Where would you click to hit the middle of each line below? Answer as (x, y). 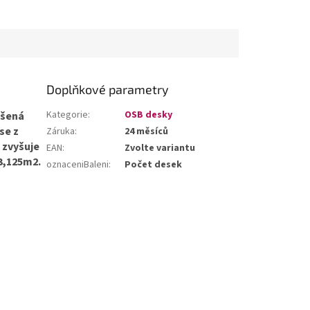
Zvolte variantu (160, 148)
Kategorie (67, 115)
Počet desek (154, 165)
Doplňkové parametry (108, 90)
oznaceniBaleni (78, 165)
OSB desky (149, 115)
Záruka (61, 132)
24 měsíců (147, 132)
